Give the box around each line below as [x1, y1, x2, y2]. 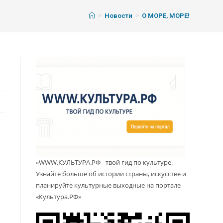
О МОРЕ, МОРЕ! [141, 12, 190, 20]
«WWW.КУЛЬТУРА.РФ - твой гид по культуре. [36, 158, 173, 167]
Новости [104, 12, 132, 20]
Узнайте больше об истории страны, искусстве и [36, 169, 187, 179]
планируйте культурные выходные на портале [36, 181, 181, 190]
